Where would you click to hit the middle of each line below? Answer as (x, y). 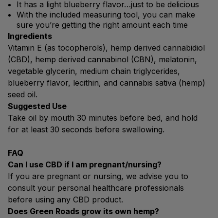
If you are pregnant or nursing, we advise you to (98, 176)
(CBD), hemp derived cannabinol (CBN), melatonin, (102, 59)
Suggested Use (37, 106)
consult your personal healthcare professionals (96, 188)
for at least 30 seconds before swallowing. (86, 129)
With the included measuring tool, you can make (106, 15)
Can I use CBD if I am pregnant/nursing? (85, 164)
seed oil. (23, 94)
